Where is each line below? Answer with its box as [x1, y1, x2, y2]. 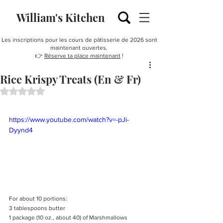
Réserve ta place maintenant [44, 52, 120, 59]
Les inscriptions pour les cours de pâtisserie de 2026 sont [1, 36, 157, 43]
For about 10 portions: [9, 195, 67, 202]
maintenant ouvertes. [50, 44, 109, 51]
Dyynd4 [9, 126, 33, 134]
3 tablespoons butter [9, 204, 65, 212]
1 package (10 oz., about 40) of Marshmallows [9, 214, 127, 221]
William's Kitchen [16, 10, 105, 25]
